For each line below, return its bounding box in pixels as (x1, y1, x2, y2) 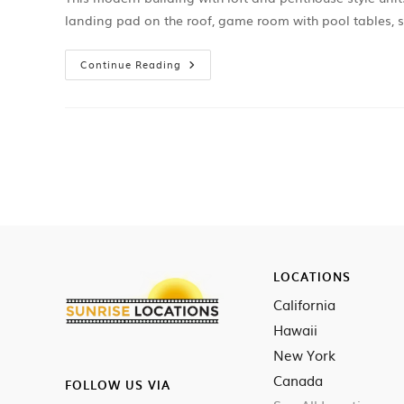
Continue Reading (80, 57, 181, 71)
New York (273, 344, 335, 365)
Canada (273, 370, 323, 390)
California (273, 294, 335, 315)
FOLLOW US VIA (65, 375, 170, 393)
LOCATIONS (273, 268, 351, 285)
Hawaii (273, 319, 317, 340)
